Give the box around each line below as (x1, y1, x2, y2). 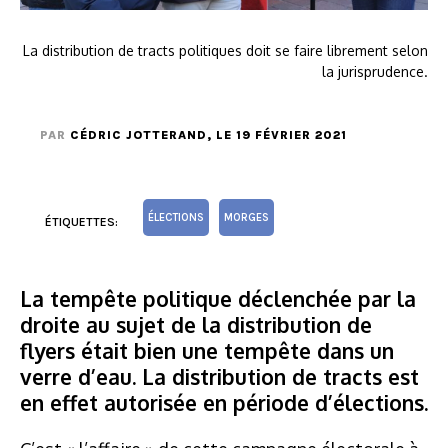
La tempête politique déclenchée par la (20, 284, 416, 312)
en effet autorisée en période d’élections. (20, 388, 428, 416)
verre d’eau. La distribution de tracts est (20, 362, 419, 390)
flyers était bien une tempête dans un (20, 336, 394, 364)
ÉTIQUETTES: (45, 214, 118, 229)
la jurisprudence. (322, 62, 428, 80)
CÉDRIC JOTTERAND (70, 127, 207, 142)
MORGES (224, 210, 269, 224)
